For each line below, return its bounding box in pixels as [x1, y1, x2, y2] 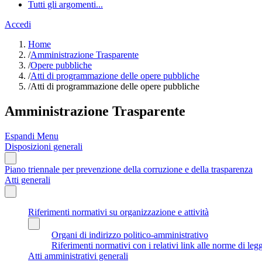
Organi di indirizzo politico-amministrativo [51, 229, 208, 240]
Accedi [5, 19, 31, 29]
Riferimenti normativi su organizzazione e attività [28, 206, 209, 217]
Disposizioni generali [5, 141, 82, 151]
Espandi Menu [5, 130, 58, 141]
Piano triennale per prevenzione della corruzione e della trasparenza [5, 164, 253, 174]
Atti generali [5, 174, 50, 185]
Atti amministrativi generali [28, 250, 128, 261]
